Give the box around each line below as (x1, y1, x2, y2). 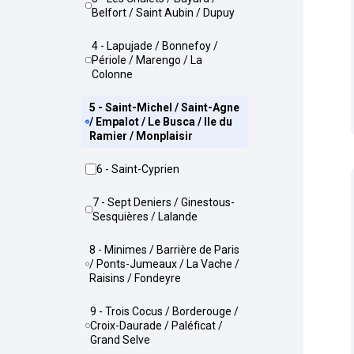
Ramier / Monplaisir (89, 130, 194, 142)
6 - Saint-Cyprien (103, 163, 179, 175)
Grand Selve (90, 333, 151, 346)
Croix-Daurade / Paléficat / (90, 319, 224, 332)
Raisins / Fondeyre (89, 272, 182, 284)
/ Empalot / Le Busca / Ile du (89, 115, 233, 128)
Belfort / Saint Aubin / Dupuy (91, 6, 235, 19)
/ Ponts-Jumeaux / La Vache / (89, 258, 240, 270)
